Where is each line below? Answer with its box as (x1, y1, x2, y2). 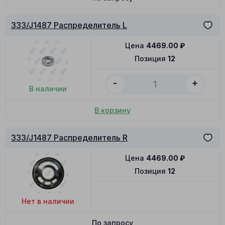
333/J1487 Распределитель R (11, 133, 128, 143)
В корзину (94, 105, 131, 115)
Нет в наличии (22, 196, 75, 205)
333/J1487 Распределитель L (11, 20, 127, 31)
